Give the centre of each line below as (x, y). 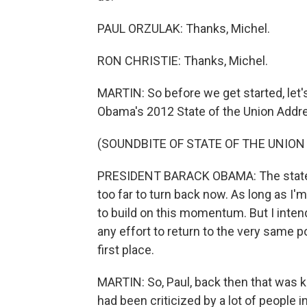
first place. (126, 250)
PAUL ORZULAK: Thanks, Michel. (184, 28)
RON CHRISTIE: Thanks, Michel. (183, 61)
